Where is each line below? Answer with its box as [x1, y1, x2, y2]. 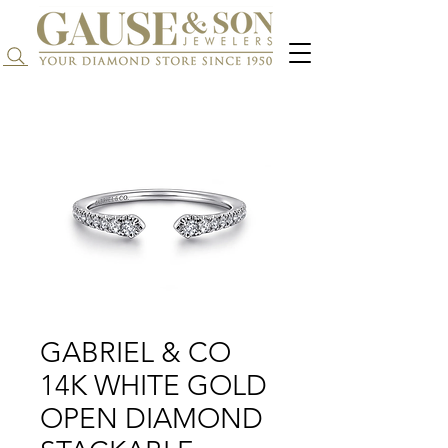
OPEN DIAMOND [40, 402, 263, 436]
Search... [31, 45, 101, 68]
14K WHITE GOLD [40, 369, 267, 403]
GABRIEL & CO [40, 336, 231, 370]
